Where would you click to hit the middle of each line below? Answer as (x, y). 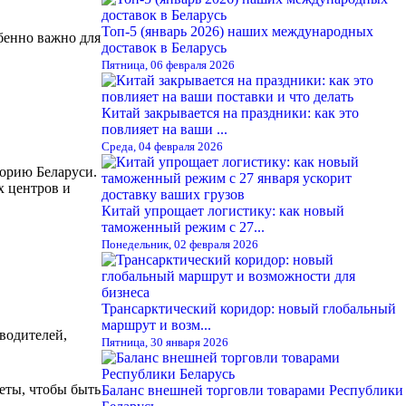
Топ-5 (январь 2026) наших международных (237, 31)
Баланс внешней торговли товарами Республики (252, 390)
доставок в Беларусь (164, 47)
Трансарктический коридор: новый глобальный (249, 308)
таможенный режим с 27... (183, 227)
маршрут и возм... (156, 324)
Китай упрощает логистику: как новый (223, 210)
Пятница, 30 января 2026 (165, 342)
